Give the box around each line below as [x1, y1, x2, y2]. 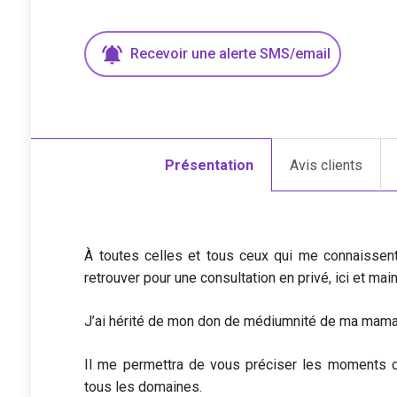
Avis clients [290, 156, 363, 174]
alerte [219, 45, 257, 63]
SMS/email [256, 45, 331, 63]
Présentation [165, 156, 254, 174]
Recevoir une [130, 45, 220, 63]
